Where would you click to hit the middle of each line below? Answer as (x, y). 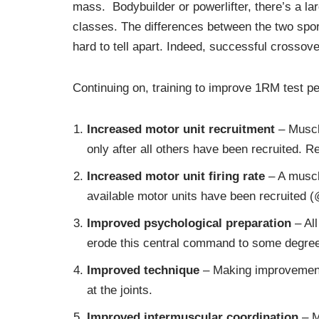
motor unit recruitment (210, 129)
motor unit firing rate (205, 176)
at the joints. (120, 290)
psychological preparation (218, 223)
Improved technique (143, 270)
